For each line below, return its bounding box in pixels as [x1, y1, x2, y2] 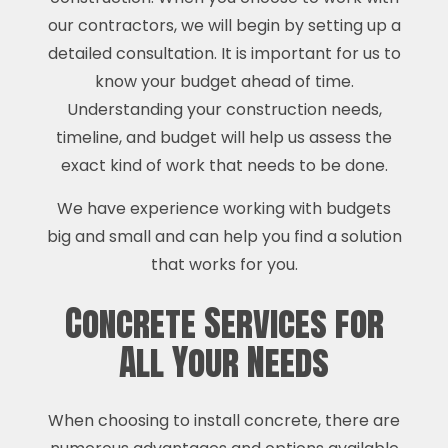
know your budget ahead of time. [94, 69, 354, 93]
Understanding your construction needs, [66, 97, 382, 121]
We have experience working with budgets [57, 196, 391, 220]
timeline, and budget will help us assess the [56, 125, 392, 149]
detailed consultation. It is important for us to [47, 41, 401, 65]
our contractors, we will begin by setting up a [47, 13, 401, 37]
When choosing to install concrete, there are [48, 408, 400, 432]
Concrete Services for [64, 295, 384, 350]
